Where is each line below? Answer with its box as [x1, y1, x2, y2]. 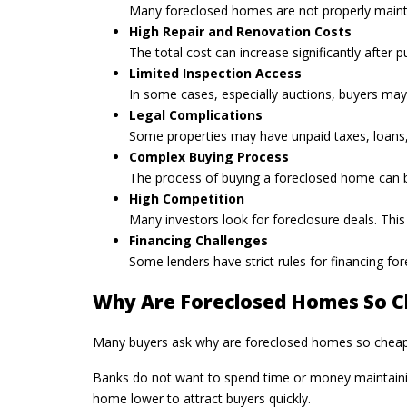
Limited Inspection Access [129, 64, 302, 82]
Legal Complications [129, 105, 263, 124]
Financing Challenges [129, 231, 268, 249]
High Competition [129, 189, 244, 207]
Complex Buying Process [129, 147, 289, 165]
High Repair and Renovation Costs [129, 22, 352, 40]
